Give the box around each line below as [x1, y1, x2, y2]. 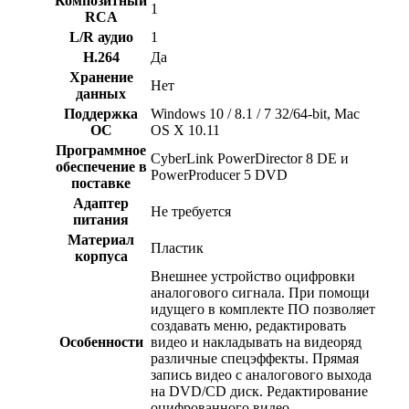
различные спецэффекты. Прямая [151, 351, 359, 367]
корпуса [74, 248, 128, 265]
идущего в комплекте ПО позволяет [151, 301, 375, 318]
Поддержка [64, 106, 138, 122]
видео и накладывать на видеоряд [151, 334, 362, 351]
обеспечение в [55, 159, 147, 175]
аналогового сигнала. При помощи [151, 285, 370, 301]
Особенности [58, 334, 143, 351]
